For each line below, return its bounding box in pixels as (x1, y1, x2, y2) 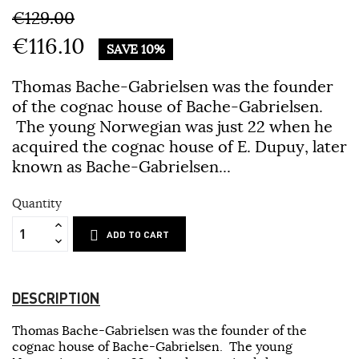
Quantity (12, 195, 62, 211)
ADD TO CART (107, 228, 170, 240)
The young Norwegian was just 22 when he (12, 115, 333, 136)
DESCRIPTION (12, 288, 100, 307)
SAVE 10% (107, 40, 165, 57)
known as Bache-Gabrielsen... (12, 155, 231, 176)
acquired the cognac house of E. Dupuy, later (12, 135, 347, 156)
